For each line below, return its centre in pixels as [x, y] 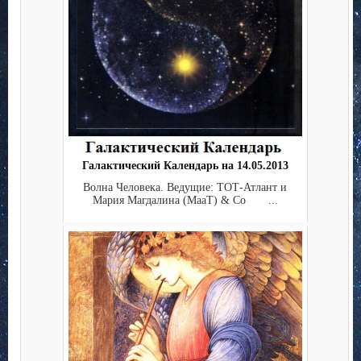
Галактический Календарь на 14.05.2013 [185, 166]
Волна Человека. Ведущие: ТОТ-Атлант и [185, 187]
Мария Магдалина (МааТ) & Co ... [185, 200]
